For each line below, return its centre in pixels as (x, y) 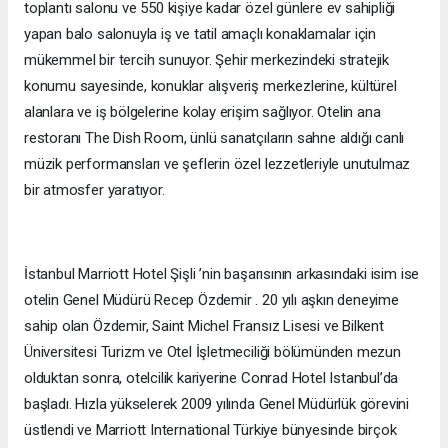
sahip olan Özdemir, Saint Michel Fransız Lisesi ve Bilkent (204, 326)
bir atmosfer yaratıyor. (94, 190)
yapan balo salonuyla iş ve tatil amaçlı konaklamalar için (200, 34)
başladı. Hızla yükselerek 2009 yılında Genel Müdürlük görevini (217, 404)
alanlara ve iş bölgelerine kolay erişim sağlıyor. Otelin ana (202, 112)
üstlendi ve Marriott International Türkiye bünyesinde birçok (210, 430)
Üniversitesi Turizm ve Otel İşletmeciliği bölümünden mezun (212, 352)
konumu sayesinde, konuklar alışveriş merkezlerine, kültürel (210, 86)
